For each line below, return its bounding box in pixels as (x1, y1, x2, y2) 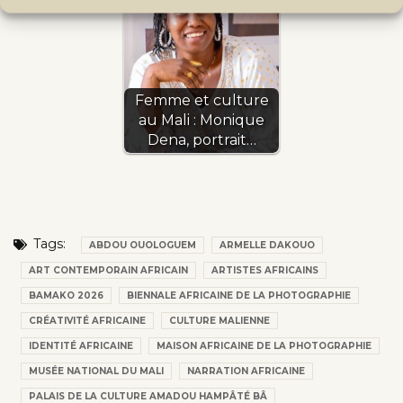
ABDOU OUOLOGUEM (89, 238, 196, 251)
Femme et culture (134, 91, 269, 109)
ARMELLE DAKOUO (219, 238, 315, 251)
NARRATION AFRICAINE (187, 364, 305, 377)
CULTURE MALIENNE (169, 314, 270, 327)
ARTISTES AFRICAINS (211, 264, 318, 276)
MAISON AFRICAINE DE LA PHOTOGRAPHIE (157, 339, 372, 352)
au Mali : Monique (139, 111, 264, 129)
